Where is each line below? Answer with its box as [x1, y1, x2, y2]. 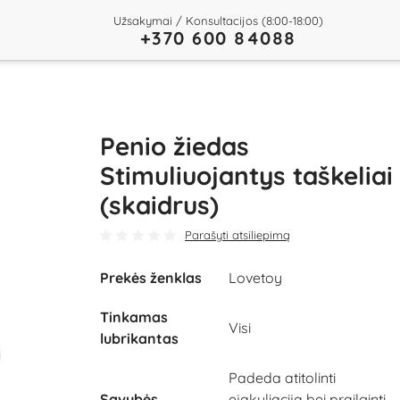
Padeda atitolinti [229, 369, 336, 387]
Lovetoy [229, 269, 282, 287]
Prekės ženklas [100, 269, 202, 287]
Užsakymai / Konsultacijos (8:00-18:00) [112, 12, 323, 28]
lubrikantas [100, 329, 179, 347]
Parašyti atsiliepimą [185, 228, 290, 242]
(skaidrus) [100, 189, 219, 221]
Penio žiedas [100, 130, 249, 162]
